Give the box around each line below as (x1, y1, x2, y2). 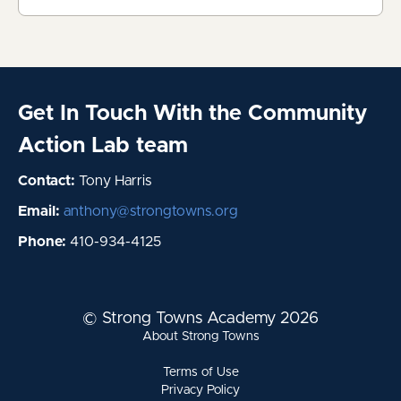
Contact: (18, 173, 75, 188)
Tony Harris (75, 173, 151, 188)
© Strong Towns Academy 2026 (82, 311, 319, 327)
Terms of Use (162, 366, 239, 379)
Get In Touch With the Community (18, 102, 367, 124)
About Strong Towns (141, 330, 260, 343)
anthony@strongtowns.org (64, 203, 238, 218)
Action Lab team (18, 134, 188, 157)
